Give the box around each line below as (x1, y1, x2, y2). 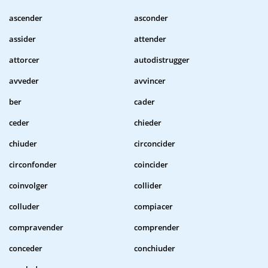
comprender (134, 222, 179, 233)
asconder (134, 13, 168, 24)
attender (134, 33, 166, 45)
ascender (9, 13, 42, 24)
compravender (9, 222, 63, 233)
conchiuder (134, 243, 175, 254)
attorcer (9, 54, 39, 66)
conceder (9, 243, 42, 254)
